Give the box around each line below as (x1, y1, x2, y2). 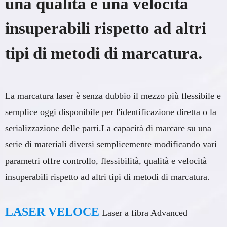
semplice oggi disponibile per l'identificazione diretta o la (5, 107, 216, 118)
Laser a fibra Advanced (102, 208, 187, 218)
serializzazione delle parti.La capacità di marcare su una (5, 123, 211, 134)
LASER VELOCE (5, 205, 99, 219)
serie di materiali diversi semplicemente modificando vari (5, 139, 217, 150)
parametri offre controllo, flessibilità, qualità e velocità (5, 156, 207, 166)
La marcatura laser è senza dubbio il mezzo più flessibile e (5, 91, 221, 101)
